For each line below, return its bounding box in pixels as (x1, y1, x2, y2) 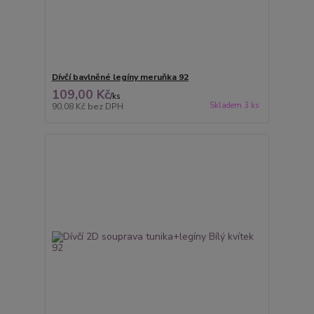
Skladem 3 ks (209, 100, 259, 111)
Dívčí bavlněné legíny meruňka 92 (51, 71, 189, 83)
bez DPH (87, 101, 123, 113)
